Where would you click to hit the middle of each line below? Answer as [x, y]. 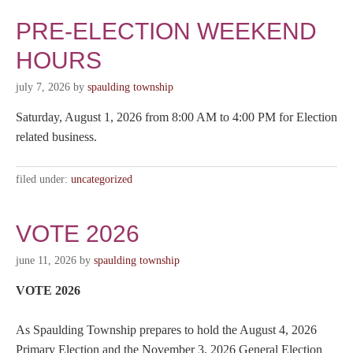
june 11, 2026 [46, 260]
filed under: [43, 179]
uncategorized [102, 179]
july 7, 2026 [43, 87]
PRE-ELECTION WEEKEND [166, 31]
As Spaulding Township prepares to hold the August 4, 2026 [166, 330]
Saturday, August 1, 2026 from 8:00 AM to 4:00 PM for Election [176, 117]
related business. [56, 137]
